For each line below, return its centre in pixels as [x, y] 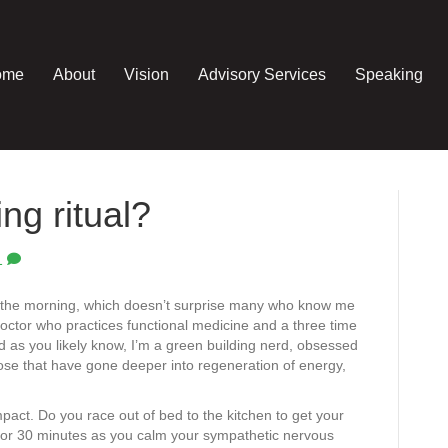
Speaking [389, 74]
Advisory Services [262, 74]
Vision [147, 74]
